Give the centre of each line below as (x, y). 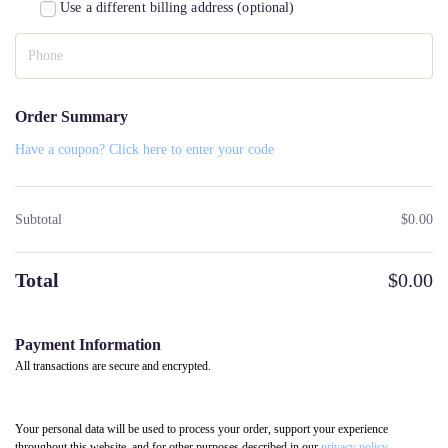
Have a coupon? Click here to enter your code (144, 149)
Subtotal (38, 219)
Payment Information (88, 344)
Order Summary (71, 116)
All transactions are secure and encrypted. (113, 365)
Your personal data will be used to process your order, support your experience (201, 428)
